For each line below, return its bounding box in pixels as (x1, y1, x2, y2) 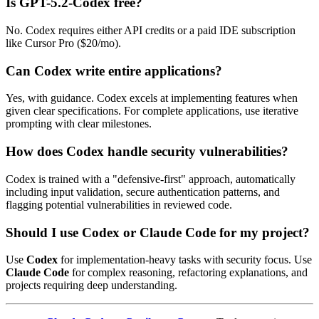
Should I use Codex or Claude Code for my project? (6, 224, 310, 240)
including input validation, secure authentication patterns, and (6, 185, 280, 198)
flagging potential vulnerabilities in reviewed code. (6, 198, 232, 211)
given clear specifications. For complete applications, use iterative (6, 105, 298, 117)
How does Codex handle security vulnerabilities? (6, 144, 288, 159)
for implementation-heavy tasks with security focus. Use (58, 253, 312, 266)
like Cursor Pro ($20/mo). (6, 36, 121, 49)
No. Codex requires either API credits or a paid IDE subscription (6, 23, 296, 36)
